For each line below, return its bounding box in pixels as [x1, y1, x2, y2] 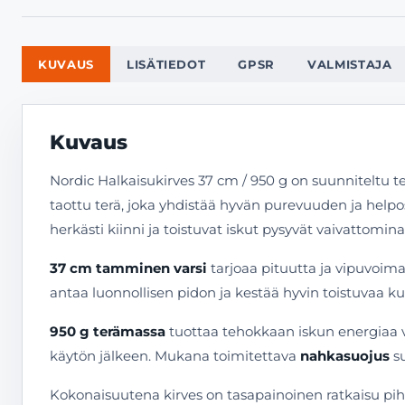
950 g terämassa [50, 323, 165, 340]
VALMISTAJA [307, 57, 392, 71]
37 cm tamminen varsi [50, 259, 207, 277]
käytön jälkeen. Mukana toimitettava [50, 347, 300, 364]
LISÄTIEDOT [126, 57, 206, 71]
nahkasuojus [300, 347, 390, 364]
